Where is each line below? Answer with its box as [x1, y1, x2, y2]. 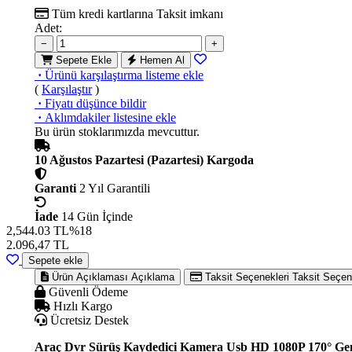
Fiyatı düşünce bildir [45, 96, 146, 110]
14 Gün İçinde [61, 209, 133, 223]
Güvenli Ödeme [46, 284, 128, 299]
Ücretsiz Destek [47, 313, 129, 327]
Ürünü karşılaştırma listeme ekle [45, 68, 203, 82]
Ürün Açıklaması [52, 270, 128, 283]
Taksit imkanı [156, 6, 223, 20]
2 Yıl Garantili [79, 181, 150, 195]
